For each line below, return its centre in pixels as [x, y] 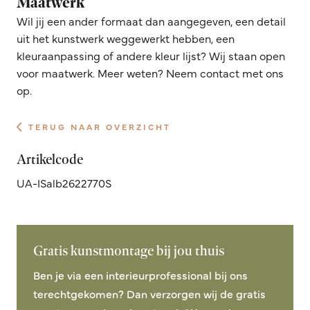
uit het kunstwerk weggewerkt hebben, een [126, 38]
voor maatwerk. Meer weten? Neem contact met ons [150, 73]
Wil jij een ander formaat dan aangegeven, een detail [151, 21]
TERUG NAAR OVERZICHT [100, 126]
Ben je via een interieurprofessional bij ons [140, 274]
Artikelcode [50, 159]
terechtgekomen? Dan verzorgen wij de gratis [149, 293]
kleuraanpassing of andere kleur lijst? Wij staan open [151, 56]
